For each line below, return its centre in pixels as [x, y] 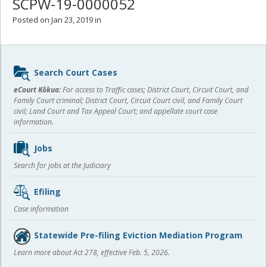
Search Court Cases [76, 72]
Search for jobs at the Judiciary [62, 165]
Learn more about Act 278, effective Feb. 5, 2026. [92, 252]
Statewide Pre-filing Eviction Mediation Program [138, 235]
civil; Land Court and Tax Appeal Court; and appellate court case [116, 111]
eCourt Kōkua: [37, 90]
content [30, 81]
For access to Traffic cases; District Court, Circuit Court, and [155, 90]
